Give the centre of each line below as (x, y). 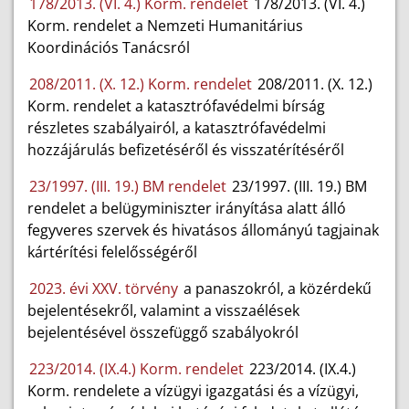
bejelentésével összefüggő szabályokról (163, 333)
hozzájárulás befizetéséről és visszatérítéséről (186, 150)
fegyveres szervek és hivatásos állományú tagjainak (203, 231)
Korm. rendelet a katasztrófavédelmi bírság (176, 106)
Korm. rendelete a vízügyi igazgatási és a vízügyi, (193, 391)
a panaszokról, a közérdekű (276, 289)
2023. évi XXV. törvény (104, 289)
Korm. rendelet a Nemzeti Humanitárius (165, 26)
